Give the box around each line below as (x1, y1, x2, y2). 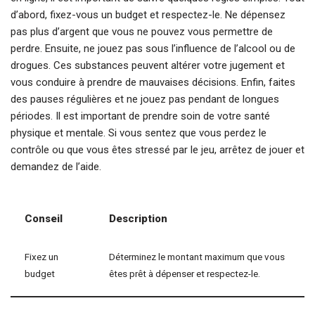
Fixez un (25, 251, 58, 262)
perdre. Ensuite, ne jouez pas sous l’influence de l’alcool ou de (11, 42, 295, 55)
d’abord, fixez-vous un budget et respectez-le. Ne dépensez (11, 8, 285, 21)
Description (109, 212, 167, 225)
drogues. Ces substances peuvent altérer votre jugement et (11, 59, 285, 72)
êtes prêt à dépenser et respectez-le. (109, 268, 260, 279)
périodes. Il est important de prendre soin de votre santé (11, 110, 270, 122)
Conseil (25, 212, 63, 225)
